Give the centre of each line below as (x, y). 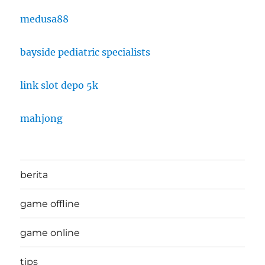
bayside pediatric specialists (85, 52)
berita (34, 174)
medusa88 (45, 19)
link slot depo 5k (59, 85)
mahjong (42, 119)
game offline (50, 203)
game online (50, 232)
